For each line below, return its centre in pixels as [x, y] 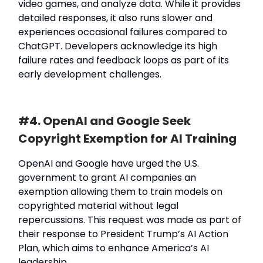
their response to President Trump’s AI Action [123, 234]
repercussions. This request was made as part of [130, 220]
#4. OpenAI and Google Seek [104, 121]
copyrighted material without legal [98, 205]
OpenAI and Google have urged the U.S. [109, 163]
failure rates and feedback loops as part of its [124, 60]
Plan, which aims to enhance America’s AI [114, 248]
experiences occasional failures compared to [123, 32]
